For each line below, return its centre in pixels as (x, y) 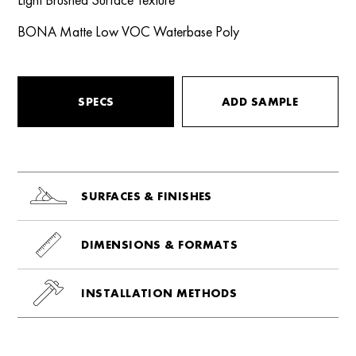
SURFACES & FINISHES (147, 196)
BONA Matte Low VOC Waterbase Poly (129, 31)
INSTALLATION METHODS (159, 293)
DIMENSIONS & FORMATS (160, 244)
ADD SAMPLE (260, 101)
